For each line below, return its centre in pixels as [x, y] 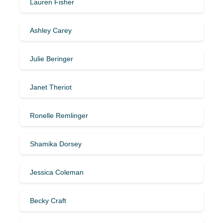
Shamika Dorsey [56, 144]
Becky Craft [48, 200]
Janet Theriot [51, 87]
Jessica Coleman [57, 172]
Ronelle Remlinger [59, 115]
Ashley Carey [51, 30]
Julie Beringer [52, 58]
